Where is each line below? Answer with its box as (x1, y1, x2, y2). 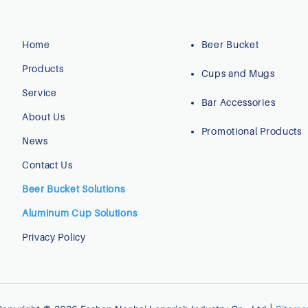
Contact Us (21, 158, 73, 170)
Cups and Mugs (201, 67, 275, 79)
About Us (21, 110, 65, 122)
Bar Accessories (201, 96, 276, 108)
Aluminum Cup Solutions (21, 206, 137, 219)
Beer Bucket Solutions (21, 182, 125, 195)
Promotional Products (201, 124, 302, 137)
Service (21, 86, 57, 98)
